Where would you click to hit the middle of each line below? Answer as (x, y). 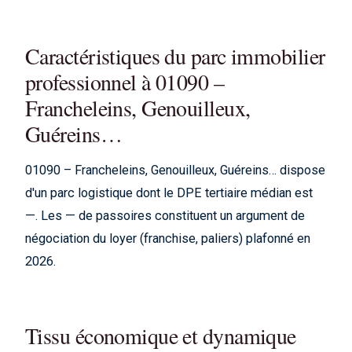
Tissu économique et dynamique (161, 335)
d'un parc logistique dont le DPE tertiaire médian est (169, 193)
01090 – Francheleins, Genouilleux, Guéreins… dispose (175, 170)
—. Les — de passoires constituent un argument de (165, 216)
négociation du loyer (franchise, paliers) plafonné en (168, 238)
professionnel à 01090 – (125, 82)
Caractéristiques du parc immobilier (175, 56)
